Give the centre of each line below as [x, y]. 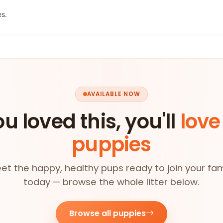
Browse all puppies [108, 214]
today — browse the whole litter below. [111, 182]
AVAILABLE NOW [113, 94]
